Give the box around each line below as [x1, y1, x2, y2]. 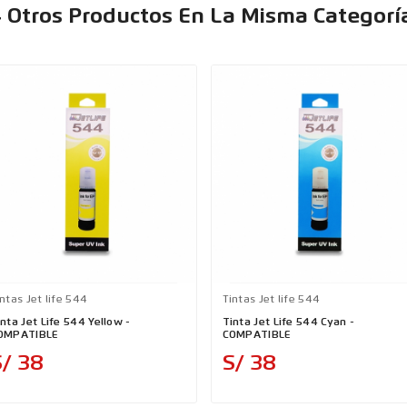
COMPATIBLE [222, 330, 292, 341]
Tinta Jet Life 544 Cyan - [222, 317, 354, 328]
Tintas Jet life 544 [222, 294, 321, 305]
